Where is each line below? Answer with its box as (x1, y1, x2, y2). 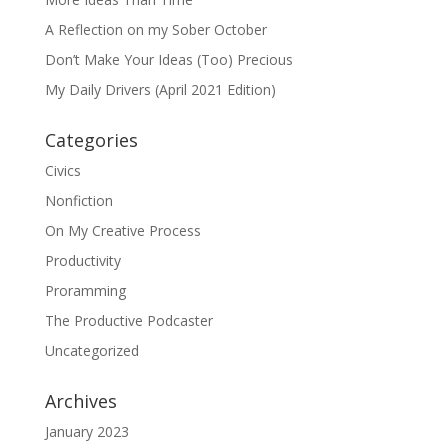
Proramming (44, 281, 126, 300)
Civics (44, 161, 81, 180)
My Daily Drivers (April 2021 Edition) (44, 80, 276, 99)
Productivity (44, 251, 121, 270)
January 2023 (44, 422, 129, 441)
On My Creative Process (44, 221, 201, 240)
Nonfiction (44, 191, 113, 210)
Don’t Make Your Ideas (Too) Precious (44, 50, 293, 69)
